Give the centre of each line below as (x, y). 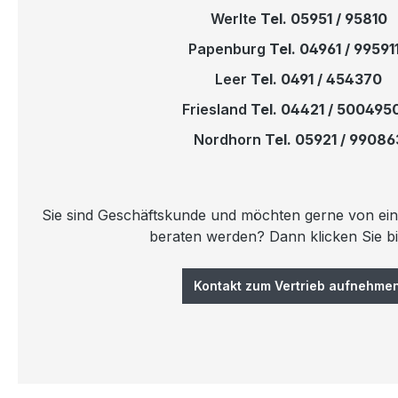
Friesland (216, 109)
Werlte (233, 19)
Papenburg (227, 49)
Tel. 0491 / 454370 (316, 79)
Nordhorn (229, 139)
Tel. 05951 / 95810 (322, 19)
